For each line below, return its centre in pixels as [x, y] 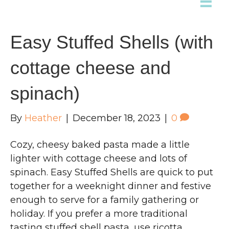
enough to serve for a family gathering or [105, 200]
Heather [43, 118]
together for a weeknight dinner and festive [111, 186]
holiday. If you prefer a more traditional [99, 214]
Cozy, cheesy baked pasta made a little [100, 145]
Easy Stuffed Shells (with [112, 42]
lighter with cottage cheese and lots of [99, 159]
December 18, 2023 [117, 118]
